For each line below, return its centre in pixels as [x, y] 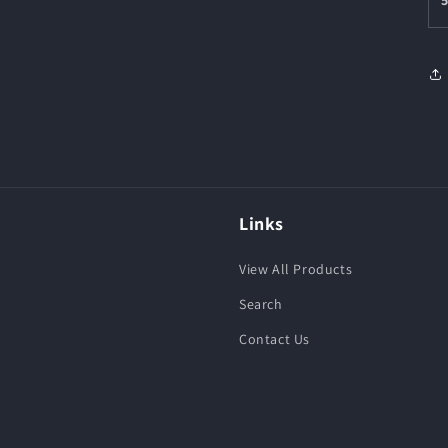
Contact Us [274, 339]
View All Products [296, 269]
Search [261, 304]
